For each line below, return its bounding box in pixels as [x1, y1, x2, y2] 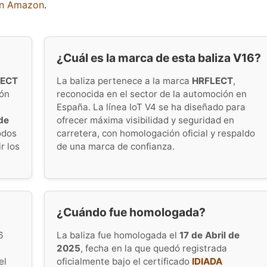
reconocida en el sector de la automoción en [57, 88, 247, 100]
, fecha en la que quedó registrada [80, 242, 227, 254]
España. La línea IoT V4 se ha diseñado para [57, 101, 246, 113]
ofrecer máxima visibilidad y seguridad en [57, 114, 234, 126]
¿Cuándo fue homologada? [57, 204, 206, 219]
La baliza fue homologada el [57, 229, 179, 241]
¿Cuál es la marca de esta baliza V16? [57, 51, 261, 65]
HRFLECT [192, 74, 233, 86]
